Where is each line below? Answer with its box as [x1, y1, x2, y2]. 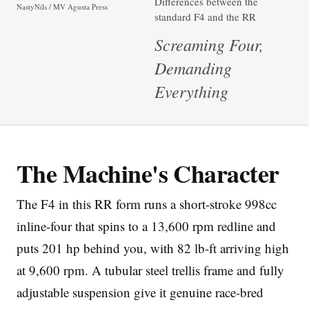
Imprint [177, 112, 206, 125]
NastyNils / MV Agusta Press [17, 1, 108, 12]
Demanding [154, 57, 232, 79]
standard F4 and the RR [154, 10, 256, 23]
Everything [154, 80, 228, 102]
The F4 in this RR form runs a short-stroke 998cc [17, 195, 277, 212]
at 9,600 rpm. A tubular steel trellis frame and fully [17, 261, 284, 279]
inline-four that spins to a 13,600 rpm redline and [17, 217, 276, 235]
